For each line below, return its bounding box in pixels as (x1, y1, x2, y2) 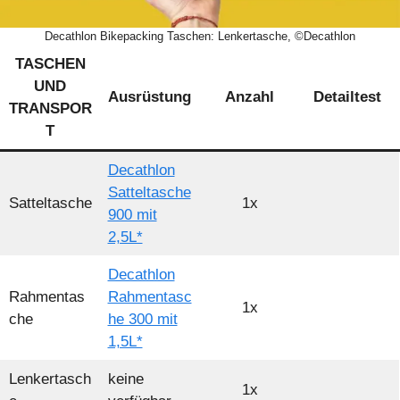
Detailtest (313, 87, 386, 105)
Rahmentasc (107, 287, 192, 305)
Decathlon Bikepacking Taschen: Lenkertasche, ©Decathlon (45, 29, 355, 43)
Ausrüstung (108, 87, 191, 105)
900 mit (107, 205, 157, 223)
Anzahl (225, 87, 274, 105)
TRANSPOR (8, 99, 92, 117)
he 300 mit (107, 310, 178, 328)
